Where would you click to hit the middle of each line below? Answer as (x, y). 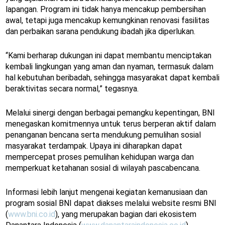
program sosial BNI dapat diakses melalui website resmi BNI (111, 203)
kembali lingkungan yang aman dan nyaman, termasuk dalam (109, 67)
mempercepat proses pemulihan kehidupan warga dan (100, 157)
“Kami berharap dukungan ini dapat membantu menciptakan (108, 56)
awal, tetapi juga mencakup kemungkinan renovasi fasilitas (107, 21)
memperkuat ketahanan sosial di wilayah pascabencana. (103, 168)
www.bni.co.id (32, 214)
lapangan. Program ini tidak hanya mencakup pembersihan (106, 10)
